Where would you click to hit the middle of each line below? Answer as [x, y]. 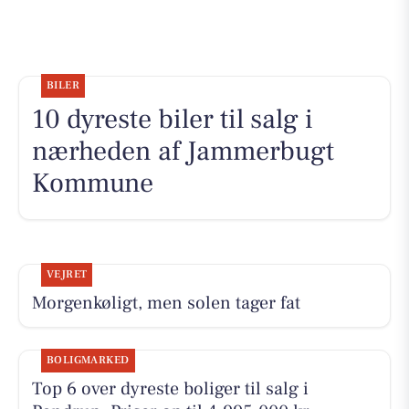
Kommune [92, 184]
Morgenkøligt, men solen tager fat [166, 303]
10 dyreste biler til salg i [172, 120]
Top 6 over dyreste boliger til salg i [170, 388]
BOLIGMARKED [88, 360]
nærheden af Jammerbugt [183, 152]
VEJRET [67, 274]
